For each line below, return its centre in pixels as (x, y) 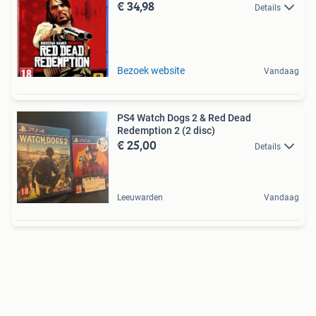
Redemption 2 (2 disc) (166, 130)
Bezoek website (151, 71)
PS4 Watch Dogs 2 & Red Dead (184, 118)
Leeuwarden (140, 197)
